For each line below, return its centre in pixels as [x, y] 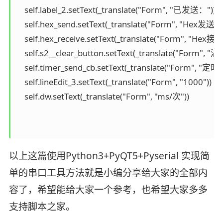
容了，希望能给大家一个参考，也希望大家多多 [108, 190]
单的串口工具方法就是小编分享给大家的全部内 [108, 173]
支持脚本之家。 [42, 207]
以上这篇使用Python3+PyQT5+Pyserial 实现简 [109, 156]
